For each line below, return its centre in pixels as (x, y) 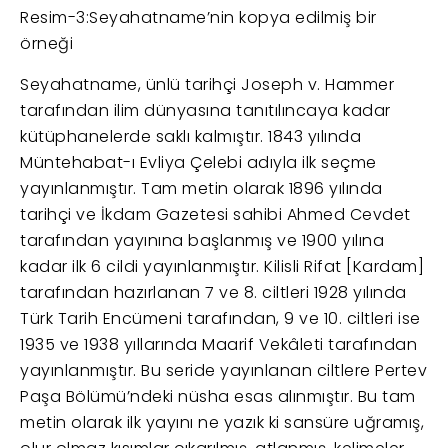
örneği (46, 44)
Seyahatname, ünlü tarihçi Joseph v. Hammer (207, 85)
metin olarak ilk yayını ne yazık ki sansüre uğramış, (222, 423)
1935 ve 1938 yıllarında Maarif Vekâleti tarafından (218, 345)
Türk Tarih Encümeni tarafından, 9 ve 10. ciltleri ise (220, 319)
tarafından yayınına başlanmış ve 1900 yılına (202, 241)
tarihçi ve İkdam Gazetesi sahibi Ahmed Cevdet (215, 215)
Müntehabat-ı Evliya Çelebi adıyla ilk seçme (198, 163)
